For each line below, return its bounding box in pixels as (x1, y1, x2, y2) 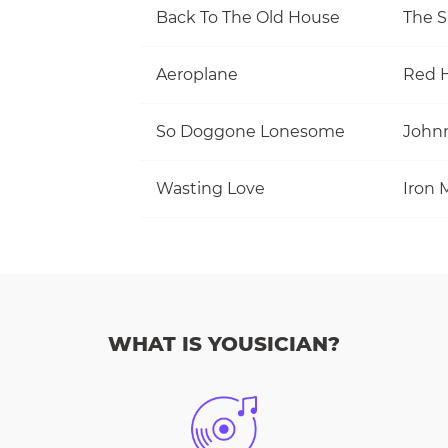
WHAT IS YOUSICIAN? (108, 332, 340, 356)
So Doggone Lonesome (156, 121, 345, 141)
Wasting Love (156, 178, 265, 198)
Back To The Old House (156, 7, 340, 27)
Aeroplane (156, 64, 238, 84)
